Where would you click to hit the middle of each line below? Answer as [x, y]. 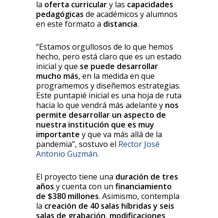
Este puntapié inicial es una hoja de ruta [109, 95]
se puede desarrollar [119, 66]
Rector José [139, 144]
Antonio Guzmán [67, 154]
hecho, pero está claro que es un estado [109, 56]
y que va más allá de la [121, 134]
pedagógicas [60, 14]
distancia [120, 24]
